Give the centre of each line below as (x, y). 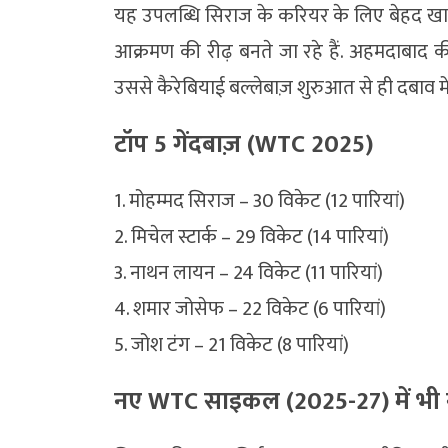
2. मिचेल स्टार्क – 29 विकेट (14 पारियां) (251, 236)
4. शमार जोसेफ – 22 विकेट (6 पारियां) (250, 308)
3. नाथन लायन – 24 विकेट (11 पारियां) (248, 272)
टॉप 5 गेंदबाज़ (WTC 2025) (243, 144)
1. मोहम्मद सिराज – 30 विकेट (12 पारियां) (259, 200)
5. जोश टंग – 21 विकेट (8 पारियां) (231, 344)
